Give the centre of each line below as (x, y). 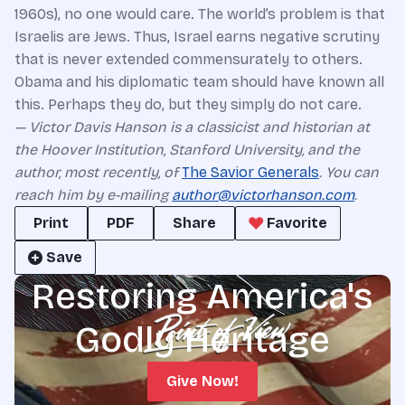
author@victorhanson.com (263, 194)
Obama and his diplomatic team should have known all (199, 81)
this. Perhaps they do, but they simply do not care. (188, 104)
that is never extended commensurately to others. (188, 59)
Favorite (297, 222)
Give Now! (202, 381)
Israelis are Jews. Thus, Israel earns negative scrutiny (197, 36)
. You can (349, 172)
